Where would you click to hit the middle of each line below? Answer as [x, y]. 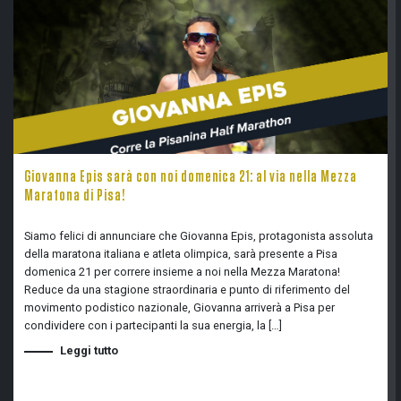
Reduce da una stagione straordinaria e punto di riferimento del [187, 290]
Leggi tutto [89, 350]
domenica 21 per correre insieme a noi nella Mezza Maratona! [182, 272]
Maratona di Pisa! [75, 196]
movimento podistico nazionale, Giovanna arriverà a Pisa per [179, 307]
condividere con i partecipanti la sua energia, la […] [153, 325]
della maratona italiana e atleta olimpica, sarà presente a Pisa [181, 254]
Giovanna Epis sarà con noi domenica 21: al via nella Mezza [191, 177]
